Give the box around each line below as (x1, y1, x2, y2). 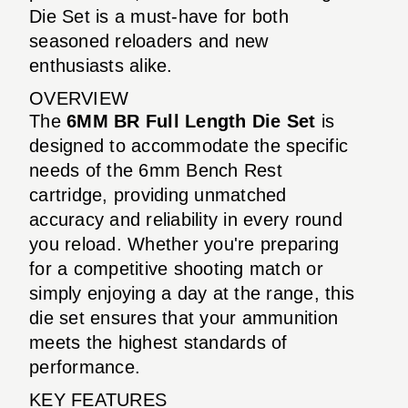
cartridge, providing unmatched (29, 184, 287, 205)
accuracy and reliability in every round (29, 209, 342, 229)
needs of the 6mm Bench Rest (29, 159, 282, 180)
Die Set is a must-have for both (29, 5, 289, 26)
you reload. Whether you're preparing (29, 233, 339, 254)
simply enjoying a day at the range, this (29, 282, 354, 303)
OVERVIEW (29, 87, 128, 108)
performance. (29, 356, 140, 377)
